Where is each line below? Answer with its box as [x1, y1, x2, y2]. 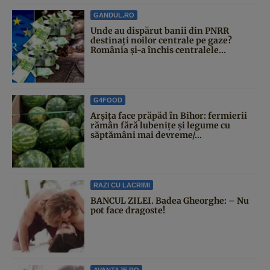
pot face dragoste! [90, 205, 165, 216]
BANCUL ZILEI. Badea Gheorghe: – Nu [90, 195, 249, 207]
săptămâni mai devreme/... [90, 130, 202, 141]
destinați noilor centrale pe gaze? [90, 35, 232, 46]
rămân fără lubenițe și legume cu [90, 120, 230, 131]
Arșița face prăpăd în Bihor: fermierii [90, 110, 247, 122]
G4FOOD [93, 96, 122, 104]
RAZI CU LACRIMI [93, 181, 150, 189]
